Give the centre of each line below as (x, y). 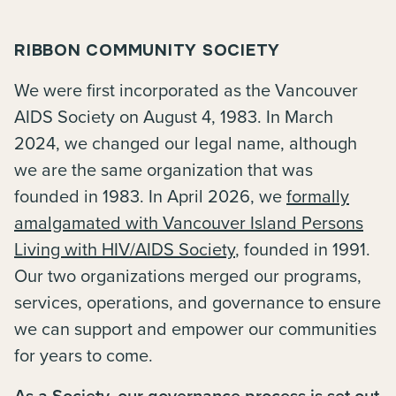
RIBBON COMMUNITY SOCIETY (147, 50)
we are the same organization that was (164, 169)
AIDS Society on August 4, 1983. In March (174, 116)
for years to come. (84, 355)
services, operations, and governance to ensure (198, 302)
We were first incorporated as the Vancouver (186, 90)
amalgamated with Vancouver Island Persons (189, 222)
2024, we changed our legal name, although (186, 143)
